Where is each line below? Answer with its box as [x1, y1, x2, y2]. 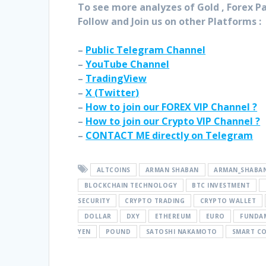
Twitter [98, 86, 136, 100]
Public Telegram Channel [85, 43, 206, 57]
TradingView [85, 72, 147, 85]
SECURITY [78, 197, 110, 205]
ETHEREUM [154, 212, 191, 221]
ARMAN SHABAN [145, 166, 199, 175]
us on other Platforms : [151, 15, 262, 28]
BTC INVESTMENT [192, 181, 251, 190]
